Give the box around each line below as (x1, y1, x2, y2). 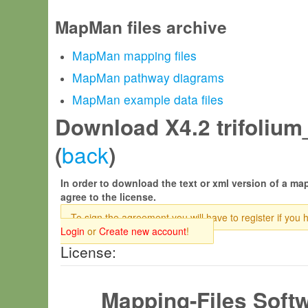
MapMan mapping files (72, 47, 197, 64)
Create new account (99, 224, 186, 238)
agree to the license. (60, 190, 156, 203)
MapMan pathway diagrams (72, 69, 224, 86)
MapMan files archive (55, 14, 227, 39)
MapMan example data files (72, 91, 223, 108)
